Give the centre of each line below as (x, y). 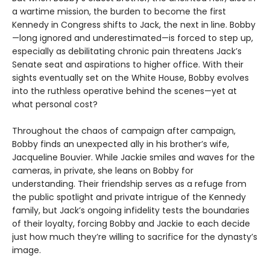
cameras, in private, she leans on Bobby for (103, 170)
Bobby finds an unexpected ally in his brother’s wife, (121, 144)
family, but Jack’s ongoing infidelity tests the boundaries (131, 210)
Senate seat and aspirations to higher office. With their (128, 64)
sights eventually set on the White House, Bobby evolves (130, 77)
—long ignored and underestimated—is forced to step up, (133, 38)
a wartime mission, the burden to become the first (119, 11)
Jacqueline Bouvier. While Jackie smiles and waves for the (133, 157)
